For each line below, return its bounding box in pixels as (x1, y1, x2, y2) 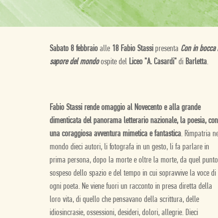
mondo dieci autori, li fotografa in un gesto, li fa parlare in (50, 143, 209, 152)
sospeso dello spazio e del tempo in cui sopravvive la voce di (50, 169, 216, 178)
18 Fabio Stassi (112, 44, 153, 54)
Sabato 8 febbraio (50, 44, 98, 54)
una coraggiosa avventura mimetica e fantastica (50, 129, 181, 139)
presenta (153, 44, 181, 54)
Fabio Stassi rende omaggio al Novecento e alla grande (50, 103, 200, 112)
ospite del (99, 57, 129, 67)
